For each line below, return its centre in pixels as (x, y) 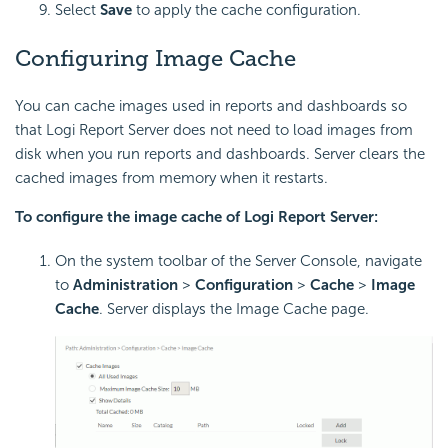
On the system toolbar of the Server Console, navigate (238, 261)
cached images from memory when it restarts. (171, 178)
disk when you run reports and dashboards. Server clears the (220, 154)
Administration (125, 285)
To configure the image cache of (129, 217)
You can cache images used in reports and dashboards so (211, 106)
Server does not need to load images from (268, 130)
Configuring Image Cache (155, 58)
